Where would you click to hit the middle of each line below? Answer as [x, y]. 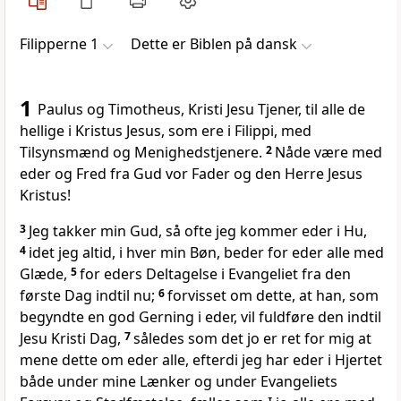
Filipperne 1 [59, 44]
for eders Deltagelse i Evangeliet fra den [215, 274]
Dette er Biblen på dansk [214, 44]
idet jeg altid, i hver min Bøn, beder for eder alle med [206, 253]
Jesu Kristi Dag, [72, 339]
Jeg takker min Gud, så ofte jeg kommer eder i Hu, [198, 231]
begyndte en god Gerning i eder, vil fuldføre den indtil [200, 317]
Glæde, [45, 274]
